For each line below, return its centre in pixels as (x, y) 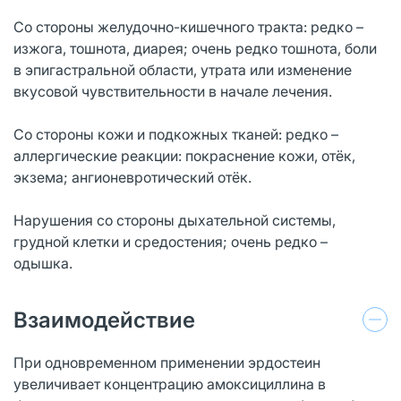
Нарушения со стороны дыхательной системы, (175, 220)
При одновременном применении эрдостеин (167, 362)
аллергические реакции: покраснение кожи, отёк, (184, 155)
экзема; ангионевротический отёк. (132, 177)
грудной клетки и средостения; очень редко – (171, 241)
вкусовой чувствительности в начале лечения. (173, 91)
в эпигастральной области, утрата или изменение (183, 69)
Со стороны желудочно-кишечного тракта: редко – (188, 26)
